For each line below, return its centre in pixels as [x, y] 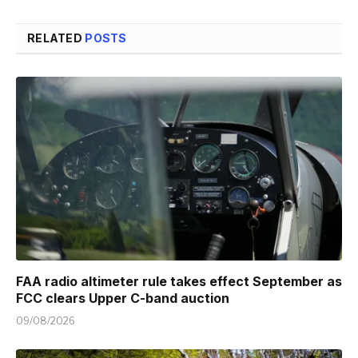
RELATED [56, 38]
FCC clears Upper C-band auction [123, 298]
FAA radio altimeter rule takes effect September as [179, 281]
